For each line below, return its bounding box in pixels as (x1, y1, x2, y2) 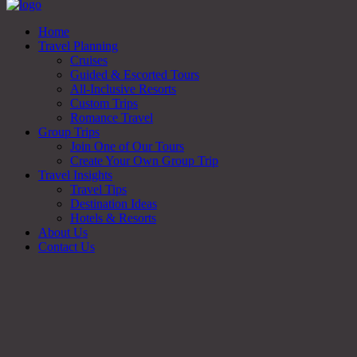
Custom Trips (70, 96, 138, 110)
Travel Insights (38, 168, 112, 182)
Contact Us (38, 240, 95, 253)
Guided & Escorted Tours (70, 68, 199, 81)
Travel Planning (38, 39, 118, 53)
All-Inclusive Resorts (70, 82, 176, 96)
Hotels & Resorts (70, 211, 156, 225)
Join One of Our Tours (70, 139, 184, 153)
